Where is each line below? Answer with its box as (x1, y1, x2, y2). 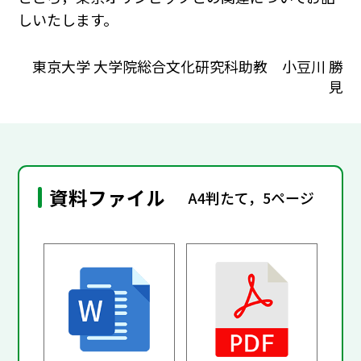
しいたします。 (18, 9, 118, 31)
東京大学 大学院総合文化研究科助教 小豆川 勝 (31, 55, 343, 77)
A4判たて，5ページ (189, 186, 315, 208)
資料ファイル (49, 184, 166, 212)
